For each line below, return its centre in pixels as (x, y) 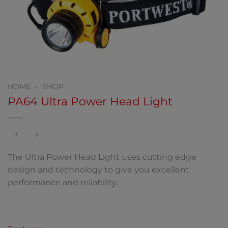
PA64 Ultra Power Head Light (90, 101)
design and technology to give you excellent (98, 170)
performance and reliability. (63, 183)
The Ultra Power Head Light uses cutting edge (102, 157)
